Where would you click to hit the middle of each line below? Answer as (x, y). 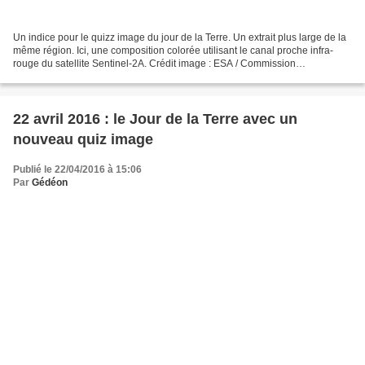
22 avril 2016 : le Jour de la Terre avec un (155, 119)
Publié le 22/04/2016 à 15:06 (77, 170)
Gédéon (50, 183)
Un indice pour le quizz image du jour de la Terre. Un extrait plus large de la (180, 38)
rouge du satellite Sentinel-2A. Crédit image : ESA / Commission (154, 64)
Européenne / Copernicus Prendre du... (100, 77)
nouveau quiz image (83, 140)
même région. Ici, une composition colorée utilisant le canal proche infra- (173, 51)
